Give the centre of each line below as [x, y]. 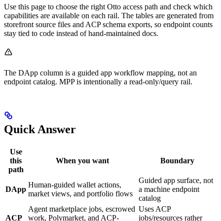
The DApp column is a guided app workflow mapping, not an [100, 73]
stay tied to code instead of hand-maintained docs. [81, 34]
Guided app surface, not [176, 181]
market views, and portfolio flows [80, 194]
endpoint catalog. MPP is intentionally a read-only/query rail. [98, 82]
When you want [82, 161]
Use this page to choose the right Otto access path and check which [108, 7]
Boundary [177, 161]
